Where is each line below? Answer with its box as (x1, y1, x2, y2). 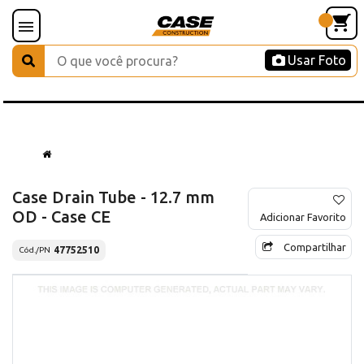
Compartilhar (284, 240, 346, 253)
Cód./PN (19, 245, 50, 255)
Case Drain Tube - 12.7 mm (12, 187, 214, 206)
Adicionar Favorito (260, 210, 346, 223)
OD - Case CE (12, 206, 110, 226)
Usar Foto (288, 53, 346, 67)
